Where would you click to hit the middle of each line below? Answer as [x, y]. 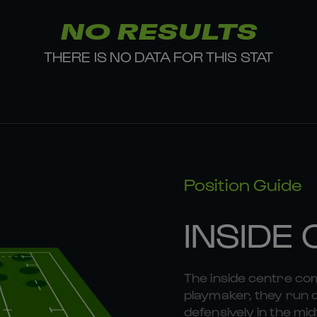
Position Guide [243, 184]
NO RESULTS [158, 33]
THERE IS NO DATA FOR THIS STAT [158, 57]
